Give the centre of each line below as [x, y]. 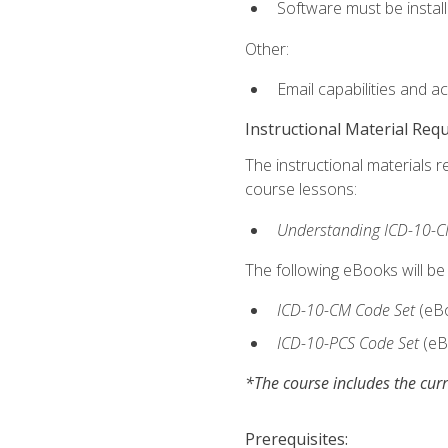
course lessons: [300, 189]
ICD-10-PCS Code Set [349, 342]
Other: [266, 48]
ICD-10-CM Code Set [347, 310]
